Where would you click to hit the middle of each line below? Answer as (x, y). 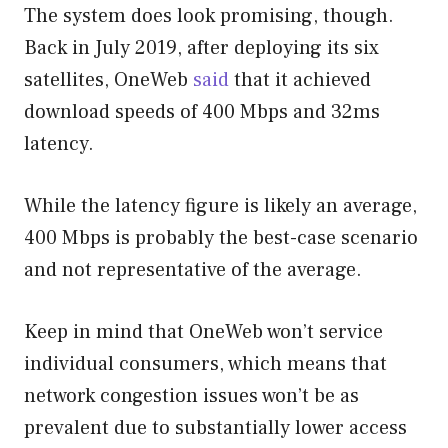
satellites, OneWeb (108, 79)
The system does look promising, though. (209, 15)
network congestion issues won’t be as (191, 395)
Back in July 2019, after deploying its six (201, 47)
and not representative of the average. (193, 269)
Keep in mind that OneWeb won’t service (203, 331)
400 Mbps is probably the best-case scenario (221, 237)
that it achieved (300, 79)
